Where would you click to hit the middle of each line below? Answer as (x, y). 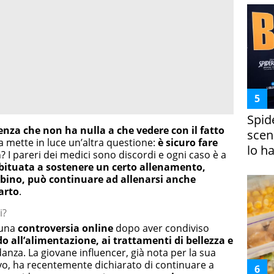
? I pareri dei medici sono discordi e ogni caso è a (114, 155)
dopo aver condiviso (161, 228)
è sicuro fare (188, 143)
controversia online (65, 228)
